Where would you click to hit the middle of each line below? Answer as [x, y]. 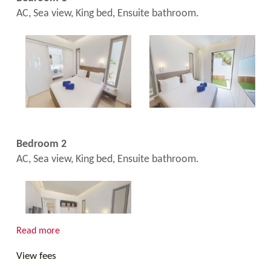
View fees [36, 256]
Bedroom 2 [41, 144]
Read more [38, 231]
